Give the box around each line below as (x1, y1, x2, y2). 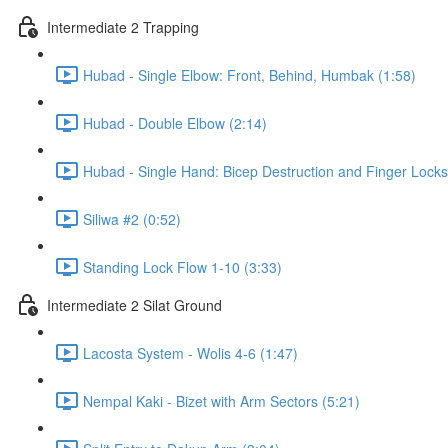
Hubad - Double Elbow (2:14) (83, 112, 267, 133)
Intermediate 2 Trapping (47, 16, 199, 37)
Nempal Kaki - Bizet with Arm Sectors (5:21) (83, 390, 360, 411)
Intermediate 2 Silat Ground (47, 294, 222, 315)
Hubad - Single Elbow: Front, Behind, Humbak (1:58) (83, 64, 416, 85)
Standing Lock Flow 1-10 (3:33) (83, 256, 282, 277)
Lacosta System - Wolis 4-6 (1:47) (83, 342, 298, 363)
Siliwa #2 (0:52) (83, 208, 181, 229)
